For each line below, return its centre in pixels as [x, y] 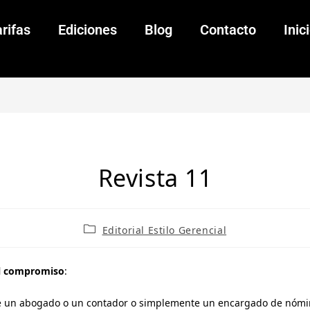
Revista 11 [155, 178]
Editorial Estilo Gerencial [164, 230]
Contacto [228, 30]
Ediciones [87, 30]
